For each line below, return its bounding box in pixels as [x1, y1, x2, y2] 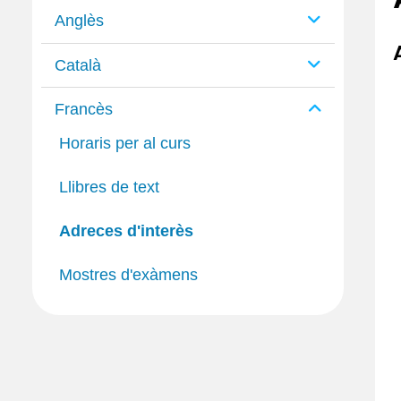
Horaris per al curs [59, 134, 191, 153]
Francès [55, 100, 113, 119]
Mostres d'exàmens [59, 265, 198, 284]
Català [55, 55, 101, 74]
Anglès [55, 11, 104, 30]
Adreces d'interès [59, 221, 193, 240]
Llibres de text [59, 178, 159, 197]
